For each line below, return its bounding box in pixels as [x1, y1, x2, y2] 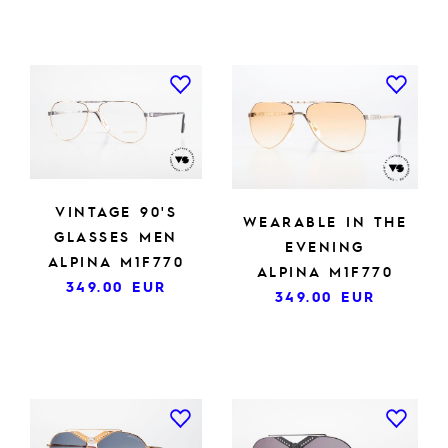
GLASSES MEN [54, 227, 178, 246]
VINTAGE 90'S [55, 202, 177, 221]
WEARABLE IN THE [242, 211, 408, 230]
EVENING [285, 236, 365, 255]
